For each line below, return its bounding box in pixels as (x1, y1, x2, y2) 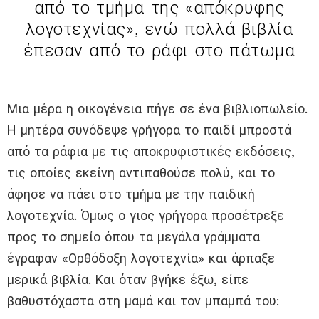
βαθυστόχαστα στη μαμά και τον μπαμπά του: (7, 293, 280, 309)
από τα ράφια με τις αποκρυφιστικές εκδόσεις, (7, 144, 295, 159)
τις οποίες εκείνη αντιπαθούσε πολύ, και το (7, 165, 275, 181)
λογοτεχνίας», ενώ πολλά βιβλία (26, 19, 293, 40)
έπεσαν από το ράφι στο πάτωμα (23, 41, 296, 61)
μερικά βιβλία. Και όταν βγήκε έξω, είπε (7, 272, 249, 288)
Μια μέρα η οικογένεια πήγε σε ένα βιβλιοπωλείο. (7, 101, 308, 117)
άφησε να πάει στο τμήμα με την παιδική (7, 187, 255, 202)
